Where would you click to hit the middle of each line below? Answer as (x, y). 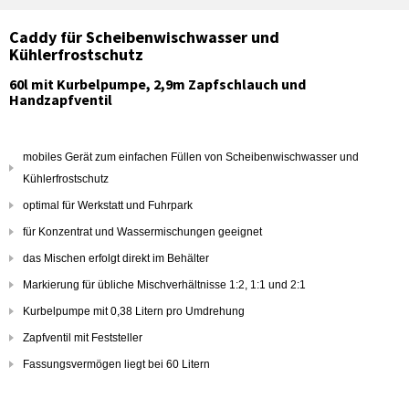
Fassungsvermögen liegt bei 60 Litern (116, 364)
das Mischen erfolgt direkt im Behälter (116, 258)
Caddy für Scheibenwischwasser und (144, 37)
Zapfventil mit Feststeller (83, 338)
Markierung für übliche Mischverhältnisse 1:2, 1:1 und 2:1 (164, 285)
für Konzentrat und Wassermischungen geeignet (142, 232)
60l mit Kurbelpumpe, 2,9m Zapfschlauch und (157, 84)
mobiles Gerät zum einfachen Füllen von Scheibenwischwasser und (191, 157)
